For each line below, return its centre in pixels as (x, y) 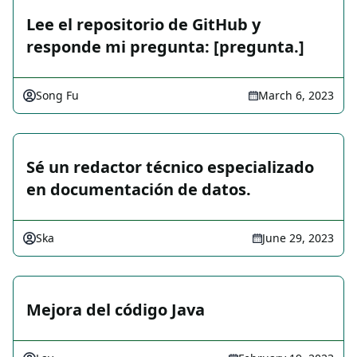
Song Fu (57, 96)
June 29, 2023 (298, 238)
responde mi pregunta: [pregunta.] (165, 47)
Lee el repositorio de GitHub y (143, 25)
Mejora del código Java (116, 310)
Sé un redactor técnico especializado (170, 167)
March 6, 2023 (296, 96)
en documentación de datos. (139, 190)
